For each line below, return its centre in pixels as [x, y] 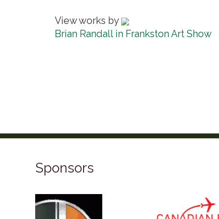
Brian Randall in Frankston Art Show [133, 34]
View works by [88, 21]
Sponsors [65, 168]
